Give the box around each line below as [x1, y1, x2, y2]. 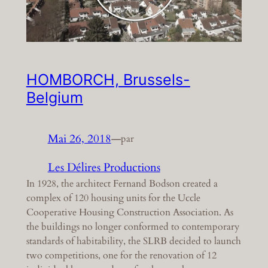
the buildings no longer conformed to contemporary [26, 220, 239, 233]
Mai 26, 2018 [47, 130, 111, 147]
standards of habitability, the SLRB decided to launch [26, 234, 241, 248]
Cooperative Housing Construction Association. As [26, 205, 233, 219]
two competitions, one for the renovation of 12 [26, 248, 217, 262]
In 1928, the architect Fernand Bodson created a [26, 176, 218, 190]
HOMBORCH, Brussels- [26, 70, 190, 89]
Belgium [26, 88, 83, 106]
